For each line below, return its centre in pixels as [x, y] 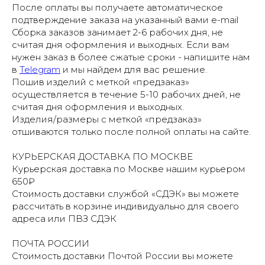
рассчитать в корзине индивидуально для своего [125, 206]
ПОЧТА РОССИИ [51, 244]
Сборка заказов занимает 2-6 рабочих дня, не [117, 33]
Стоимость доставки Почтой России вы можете [122, 256]
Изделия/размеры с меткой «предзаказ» [107, 119]
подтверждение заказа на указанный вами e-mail [125, 20]
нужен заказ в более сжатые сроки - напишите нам [131, 57]
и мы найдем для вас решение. [134, 70]
